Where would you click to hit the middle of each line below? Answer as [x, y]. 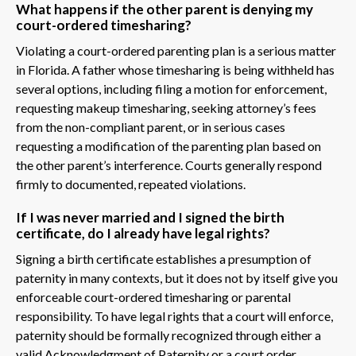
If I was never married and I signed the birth [150, 217]
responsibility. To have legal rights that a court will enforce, [174, 315]
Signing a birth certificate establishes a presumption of [164, 258]
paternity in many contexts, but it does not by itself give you [177, 277]
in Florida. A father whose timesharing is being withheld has [175, 69]
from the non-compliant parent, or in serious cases [151, 126]
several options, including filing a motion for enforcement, [171, 88]
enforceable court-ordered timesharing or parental [153, 296]
